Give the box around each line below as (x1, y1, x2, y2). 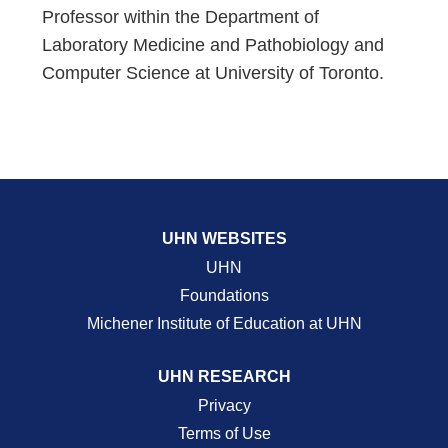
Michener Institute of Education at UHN (86, 315, 362, 332)
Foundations (179, 287, 269, 304)
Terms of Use (177, 425, 271, 442)
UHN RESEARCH (157, 368, 291, 385)
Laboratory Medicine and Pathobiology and (42, 35, 385, 55)
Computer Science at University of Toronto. (42, 63, 385, 83)
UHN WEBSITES (161, 230, 287, 247)
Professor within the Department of (42, 7, 320, 27)
